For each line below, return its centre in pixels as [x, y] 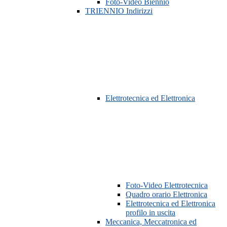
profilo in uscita [150, 213]
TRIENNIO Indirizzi [119, 11]
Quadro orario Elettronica [166, 195]
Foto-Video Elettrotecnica [167, 185]
